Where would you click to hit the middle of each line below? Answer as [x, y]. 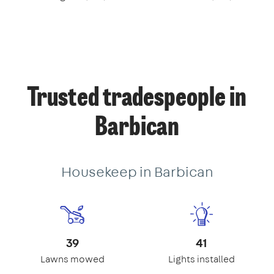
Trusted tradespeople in [137, 99]
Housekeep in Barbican [137, 171]
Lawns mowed [72, 259]
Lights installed [202, 259]
